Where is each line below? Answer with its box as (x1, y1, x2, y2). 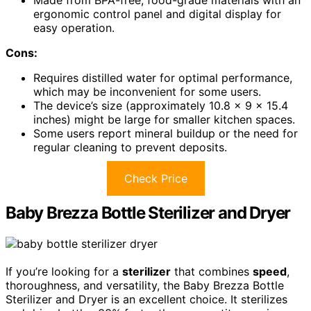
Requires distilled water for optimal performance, (33, 71, 292, 85)
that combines (171, 264, 253, 278)
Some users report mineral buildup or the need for (33, 126, 298, 141)
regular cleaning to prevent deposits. (33, 140, 227, 155)
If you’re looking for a (6, 264, 122, 278)
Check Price (124, 171, 187, 186)
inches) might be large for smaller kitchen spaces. (33, 112, 295, 127)
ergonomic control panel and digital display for (33, 7, 281, 22)
